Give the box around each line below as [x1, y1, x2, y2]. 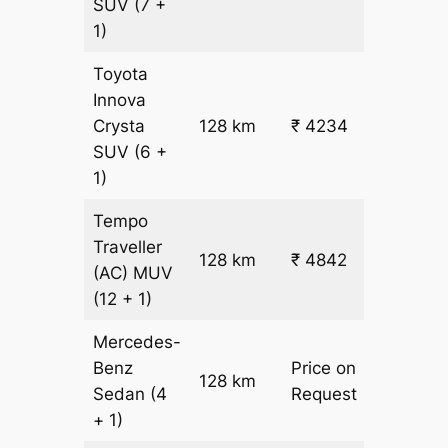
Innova [93, 90, 147, 111]
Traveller [93, 237, 163, 258]
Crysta [93, 116, 146, 137]
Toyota [93, 64, 149, 85]
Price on [291, 358, 357, 379]
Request [291, 384, 358, 405]
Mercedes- [93, 332, 182, 353]
